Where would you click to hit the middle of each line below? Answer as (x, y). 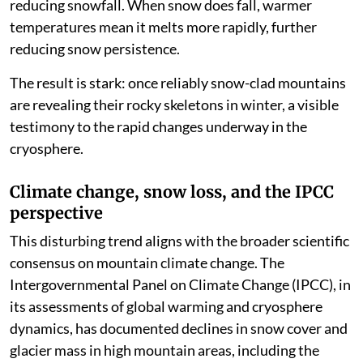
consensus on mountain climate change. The (147, 262)
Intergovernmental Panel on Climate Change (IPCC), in (180, 284)
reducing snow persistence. (95, 48)
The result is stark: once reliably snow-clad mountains (178, 82)
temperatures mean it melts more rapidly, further (163, 26)
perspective (56, 212)
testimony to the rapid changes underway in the (158, 126)
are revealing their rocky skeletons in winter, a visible (174, 104)
